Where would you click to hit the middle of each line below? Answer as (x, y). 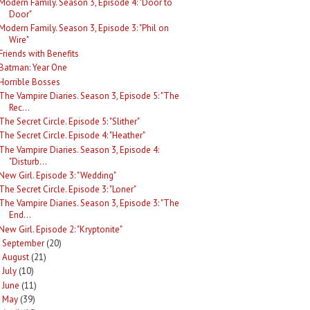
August (15, 257)
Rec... (20, 107)
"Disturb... (28, 161)
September (23, 243)
